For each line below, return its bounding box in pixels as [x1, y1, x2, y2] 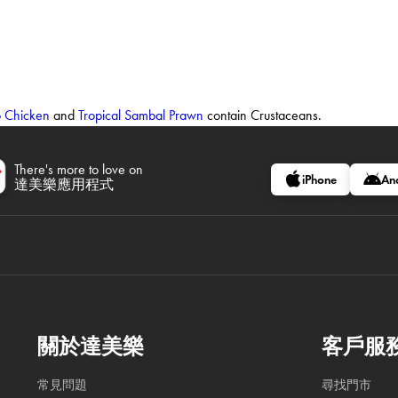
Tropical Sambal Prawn [78, 106, 203, 123]
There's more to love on [14, 160, 143, 178]
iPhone [302, 171, 337, 187]
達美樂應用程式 [14, 175, 114, 193]
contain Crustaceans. [203, 106, 322, 123]
